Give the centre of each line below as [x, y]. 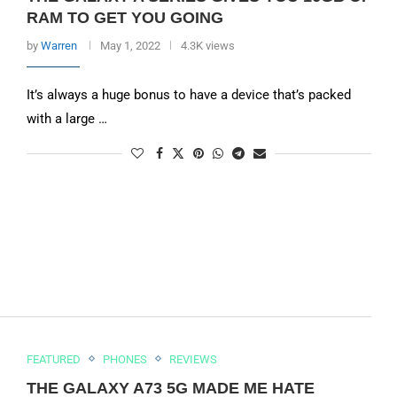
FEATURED [53, 359]
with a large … [66, 119]
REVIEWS [193, 359]
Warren [58, 46]
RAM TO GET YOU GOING [125, 18]
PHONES [125, 359]
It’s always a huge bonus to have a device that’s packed [188, 95]
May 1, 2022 [130, 46]
